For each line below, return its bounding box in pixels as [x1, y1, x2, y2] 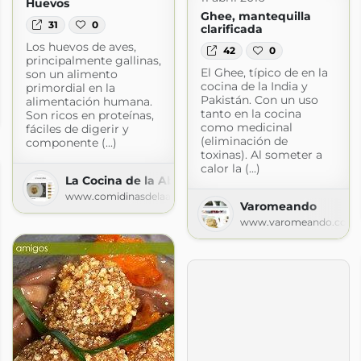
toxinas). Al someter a [200, 147, 322, 163]
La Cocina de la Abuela [64, 173, 201, 189]
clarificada [200, 21, 263, 36]
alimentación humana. [25, 94, 152, 110]
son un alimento [25, 67, 118, 82]
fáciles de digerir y [25, 122, 129, 137]
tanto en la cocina [200, 106, 301, 122]
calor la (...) [200, 161, 260, 176]
